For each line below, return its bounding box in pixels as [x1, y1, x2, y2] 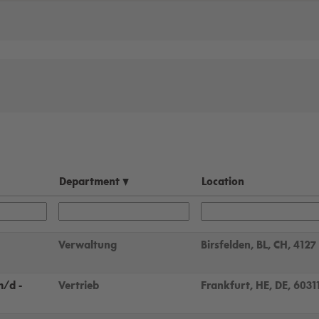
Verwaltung [58, 240, 117, 251]
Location [202, 177, 244, 187]
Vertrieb [58, 281, 99, 291]
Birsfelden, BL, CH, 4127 [201, 240, 316, 251]
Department [59, 177, 122, 187]
